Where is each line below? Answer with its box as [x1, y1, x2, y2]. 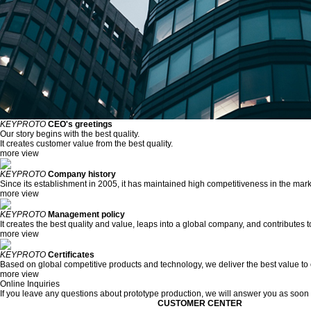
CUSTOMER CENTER [158, 299, 242, 308]
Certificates [48, 250, 94, 260]
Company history [48, 169, 116, 179]
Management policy [48, 210, 125, 219]
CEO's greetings [48, 119, 112, 129]
